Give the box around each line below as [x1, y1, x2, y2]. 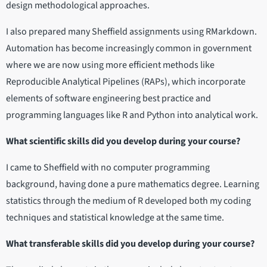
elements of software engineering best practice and [6, 92, 211, 105]
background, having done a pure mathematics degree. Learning [6, 178, 259, 191]
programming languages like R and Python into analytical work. [6, 108, 258, 122]
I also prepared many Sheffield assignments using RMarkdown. [6, 25, 257, 39]
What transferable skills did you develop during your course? [6, 237, 256, 251]
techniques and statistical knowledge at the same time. [6, 211, 224, 225]
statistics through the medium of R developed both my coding [6, 194, 251, 208]
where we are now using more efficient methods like [6, 58, 215, 72]
